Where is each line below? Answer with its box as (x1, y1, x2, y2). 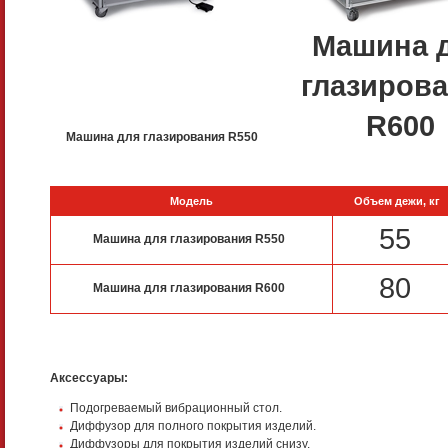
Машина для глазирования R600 (93, 281, 285, 296)
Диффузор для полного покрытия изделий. (70, 419, 316, 434)
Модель (170, 195, 213, 208)
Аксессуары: (50, 371, 128, 386)
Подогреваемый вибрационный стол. (70, 401, 282, 416)
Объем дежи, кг (354, 195, 440, 208)
